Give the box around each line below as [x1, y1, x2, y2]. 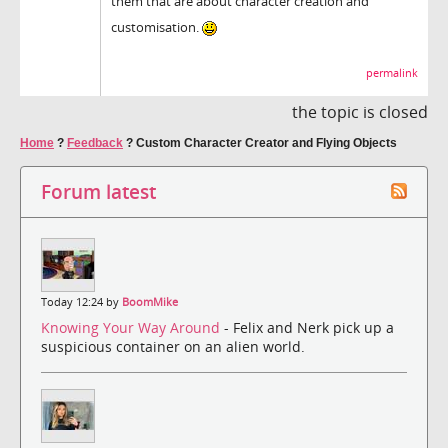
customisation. [111, 17, 202, 36]
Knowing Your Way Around [41, 318, 224, 338]
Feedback [67, 135, 123, 150]
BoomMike [122, 294, 178, 309]
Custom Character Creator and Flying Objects [136, 135, 397, 150]
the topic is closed [292, 100, 428, 123]
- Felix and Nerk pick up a [224, 318, 394, 338]
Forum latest [41, 178, 156, 204]
